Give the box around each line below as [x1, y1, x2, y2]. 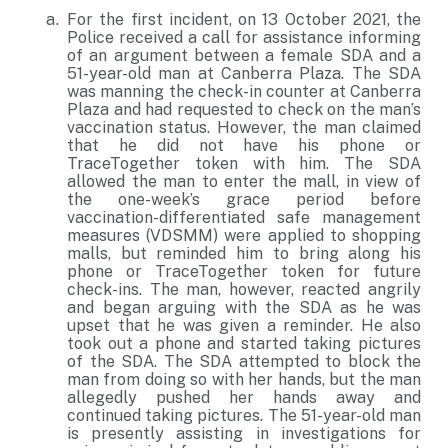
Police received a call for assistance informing [67, 28, 421, 47]
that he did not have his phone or [67, 136, 421, 155]
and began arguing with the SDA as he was [67, 298, 421, 317]
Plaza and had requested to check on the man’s [67, 100, 421, 119]
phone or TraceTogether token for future [67, 262, 421, 281]
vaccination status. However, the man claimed [67, 118, 421, 137]
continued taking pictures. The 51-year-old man [67, 406, 421, 425]
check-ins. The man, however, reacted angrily [67, 280, 421, 299]
